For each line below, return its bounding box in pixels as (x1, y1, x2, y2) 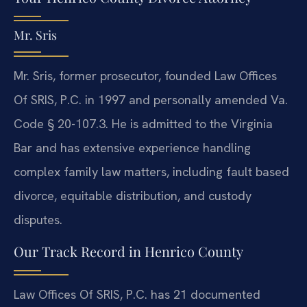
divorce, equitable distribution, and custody (14, 188, 251, 204)
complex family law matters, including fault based (14, 164, 289, 180)
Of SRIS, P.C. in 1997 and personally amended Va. (14, 92, 288, 108)
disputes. (14, 212, 62, 228)
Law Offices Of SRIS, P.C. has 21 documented (14, 286, 260, 302)
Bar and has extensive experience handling (14, 140, 251, 156)
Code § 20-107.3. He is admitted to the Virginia (14, 116, 273, 132)
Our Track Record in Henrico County (14, 241, 243, 260)
